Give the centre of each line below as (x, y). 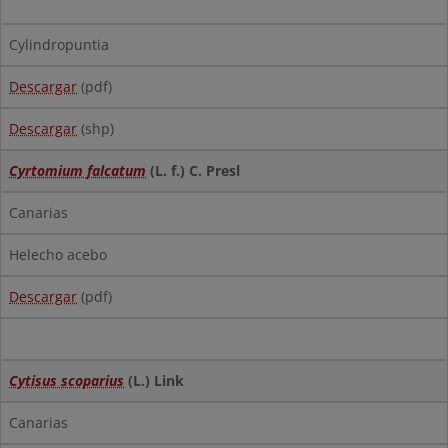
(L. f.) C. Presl (193, 170)
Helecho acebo (58, 254)
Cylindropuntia (59, 44)
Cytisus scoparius (66, 380)
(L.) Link (154, 380)
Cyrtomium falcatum (77, 170)
